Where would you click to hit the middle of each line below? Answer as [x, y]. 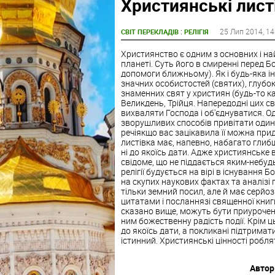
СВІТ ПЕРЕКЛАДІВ [149, 31]
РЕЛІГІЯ [196, 31]
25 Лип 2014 [241, 31]
